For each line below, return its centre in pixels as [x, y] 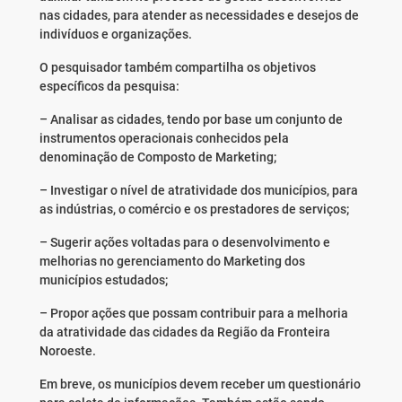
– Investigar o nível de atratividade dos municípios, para [198, 191]
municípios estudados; [103, 280]
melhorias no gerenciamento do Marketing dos [172, 262]
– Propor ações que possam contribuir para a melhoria [193, 314]
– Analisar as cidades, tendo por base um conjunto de [191, 120]
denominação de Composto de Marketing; [157, 157]
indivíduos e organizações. [115, 35]
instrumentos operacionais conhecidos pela [164, 139]
